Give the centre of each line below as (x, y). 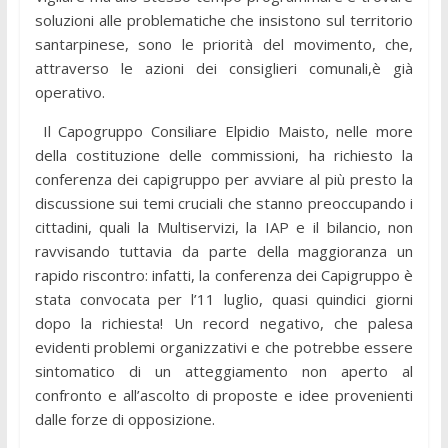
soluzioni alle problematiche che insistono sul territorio (224, 19)
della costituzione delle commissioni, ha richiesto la (224, 154)
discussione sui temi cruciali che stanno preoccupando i (224, 202)
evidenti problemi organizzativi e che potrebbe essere (224, 346)
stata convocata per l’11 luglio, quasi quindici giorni (224, 298)
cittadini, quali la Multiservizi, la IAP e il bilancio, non (224, 226)
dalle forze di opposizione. (124, 418)
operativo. (69, 91)
